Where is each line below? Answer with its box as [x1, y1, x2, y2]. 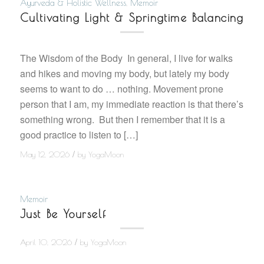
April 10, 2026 [19, 237, 72, 247]
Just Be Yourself [19, 207, 107, 220]
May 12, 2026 [19, 150, 70, 159]
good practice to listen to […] [19, 127, 138, 141]
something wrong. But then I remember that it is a [19, 112, 225, 126]
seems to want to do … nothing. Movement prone [19, 81, 223, 95]
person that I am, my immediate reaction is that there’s [19, 97, 243, 111]
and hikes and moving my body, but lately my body [19, 66, 229, 80]
